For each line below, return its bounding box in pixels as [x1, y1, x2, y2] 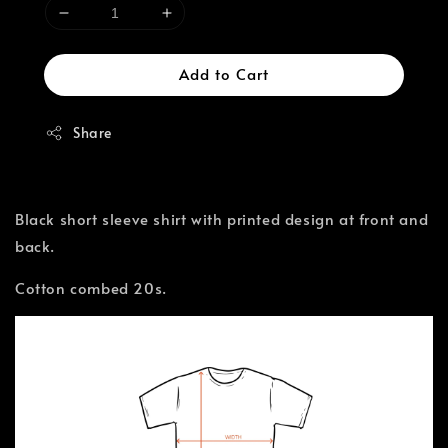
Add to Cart [179, 63, 269, 84]
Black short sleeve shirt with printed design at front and [15, 208, 429, 229]
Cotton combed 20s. [15, 277, 167, 298]
